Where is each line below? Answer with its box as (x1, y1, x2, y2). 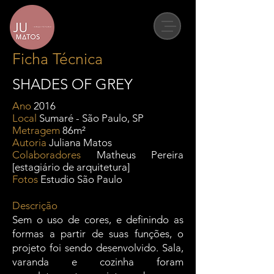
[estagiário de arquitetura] (12, 161, 132, 173)
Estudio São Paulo (38, 173, 125, 185)
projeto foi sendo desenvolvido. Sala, (12, 242, 183, 254)
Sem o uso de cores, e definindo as (12, 213, 183, 226)
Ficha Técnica (12, 50, 107, 68)
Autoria (12, 136, 46, 149)
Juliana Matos (46, 136, 117, 149)
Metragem (12, 124, 60, 136)
